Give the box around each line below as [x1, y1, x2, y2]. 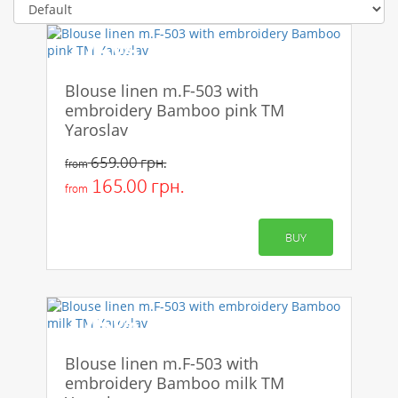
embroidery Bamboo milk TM [65, 372, 285, 394]
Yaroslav [65, 119, 129, 140]
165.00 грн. [87, 174, 184, 197]
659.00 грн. [87, 153, 167, 171]
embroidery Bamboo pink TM [65, 99, 285, 121]
